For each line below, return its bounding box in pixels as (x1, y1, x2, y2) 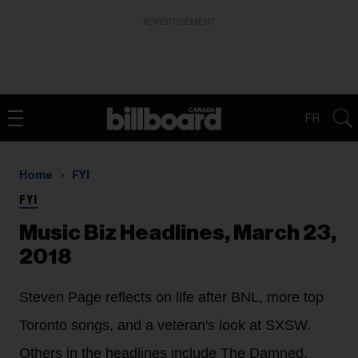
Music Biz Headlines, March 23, (19, 222, 336, 244)
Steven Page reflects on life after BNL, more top (19, 289, 324, 305)
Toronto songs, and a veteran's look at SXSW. (19, 317, 311, 333)
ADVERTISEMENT (142, 18, 216, 26)
